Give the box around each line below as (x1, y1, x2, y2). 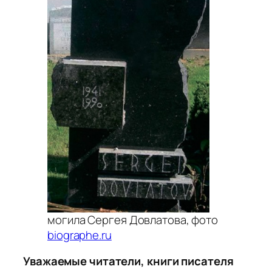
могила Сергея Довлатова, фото (47, 211, 219, 228)
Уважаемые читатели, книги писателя (23, 253, 234, 270)
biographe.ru (47, 226, 112, 243)
